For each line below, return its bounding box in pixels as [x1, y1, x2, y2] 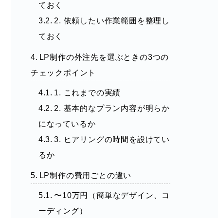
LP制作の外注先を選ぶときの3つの [39, 53, 169, 61]
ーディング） [38, 207, 88, 216]
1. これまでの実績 [54, 88, 121, 97]
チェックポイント [30, 68, 96, 77]
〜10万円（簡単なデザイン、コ [54, 191, 170, 200]
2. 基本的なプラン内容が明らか [54, 104, 170, 112]
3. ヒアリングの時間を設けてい [54, 135, 170, 144]
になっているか [38, 119, 96, 128]
